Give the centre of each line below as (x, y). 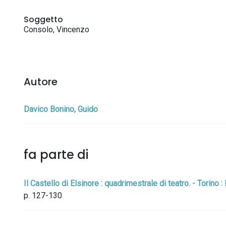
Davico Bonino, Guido (61, 109)
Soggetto (43, 19)
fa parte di (56, 155)
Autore (41, 82)
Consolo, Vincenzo (56, 30)
